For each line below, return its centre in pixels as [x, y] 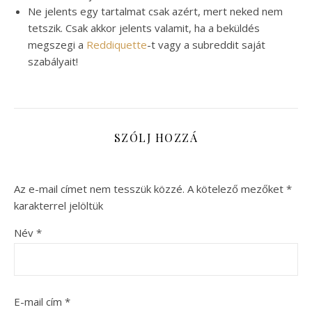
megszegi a [57, 45]
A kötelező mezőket [237, 189]
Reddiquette [117, 45]
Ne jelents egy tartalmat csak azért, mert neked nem [155, 11]
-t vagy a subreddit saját [206, 45]
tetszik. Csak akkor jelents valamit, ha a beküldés [144, 28]
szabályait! [53, 61]
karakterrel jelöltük [58, 205]
